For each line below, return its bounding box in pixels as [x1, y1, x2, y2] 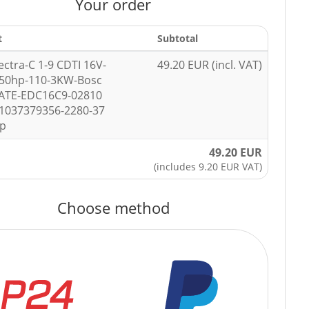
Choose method [57, 197, 170, 218]
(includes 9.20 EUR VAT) [154, 159, 263, 173]
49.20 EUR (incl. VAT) [157, 57, 263, 72]
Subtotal [157, 31, 199, 45]
